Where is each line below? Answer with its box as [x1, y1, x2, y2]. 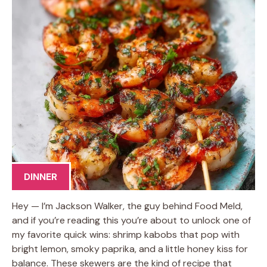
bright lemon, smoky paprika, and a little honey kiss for [12, 243, 248, 255]
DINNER [24, 170, 57, 183]
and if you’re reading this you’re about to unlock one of [12, 214, 251, 226]
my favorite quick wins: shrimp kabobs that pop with [12, 228, 240, 241]
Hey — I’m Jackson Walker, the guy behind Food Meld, [12, 200, 243, 212]
